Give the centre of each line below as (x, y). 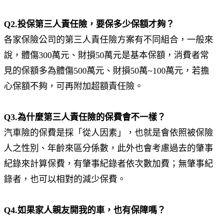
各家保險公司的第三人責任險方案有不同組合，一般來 (108, 39)
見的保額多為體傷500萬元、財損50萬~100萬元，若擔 (107, 70)
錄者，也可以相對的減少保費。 (65, 179)
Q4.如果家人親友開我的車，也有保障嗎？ (85, 210)
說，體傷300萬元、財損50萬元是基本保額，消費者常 (106, 55)
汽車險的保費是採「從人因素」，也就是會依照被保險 (108, 132)
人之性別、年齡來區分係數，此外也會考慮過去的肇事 (108, 148)
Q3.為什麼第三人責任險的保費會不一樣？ (85, 117)
